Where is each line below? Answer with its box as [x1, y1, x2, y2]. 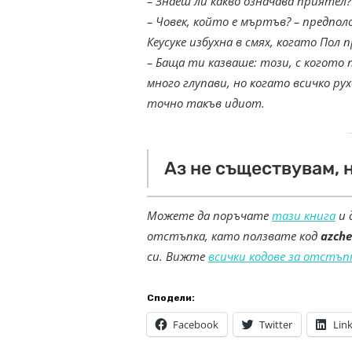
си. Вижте [147, 248, 208, 265]
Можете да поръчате [147, 207, 272, 224]
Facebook [173, 317, 218, 332]
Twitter [259, 317, 292, 332]
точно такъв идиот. [147, 95, 268, 112]
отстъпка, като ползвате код [147, 228, 321, 244]
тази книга [272, 207, 335, 224]
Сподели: [147, 292, 195, 304]
